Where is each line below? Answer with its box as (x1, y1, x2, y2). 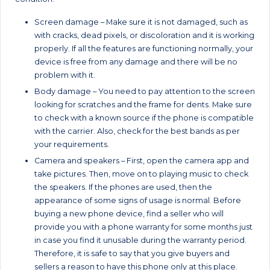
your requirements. (34, 139, 109, 149)
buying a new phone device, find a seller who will (34, 209, 224, 218)
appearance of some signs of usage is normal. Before (34, 195, 241, 205)
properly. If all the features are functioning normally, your (34, 43, 253, 53)
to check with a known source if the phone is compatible (34, 113, 254, 122)
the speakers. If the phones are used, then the (34, 182, 212, 192)
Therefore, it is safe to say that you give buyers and (34, 248, 230, 258)
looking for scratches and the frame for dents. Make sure (34, 99, 252, 109)
